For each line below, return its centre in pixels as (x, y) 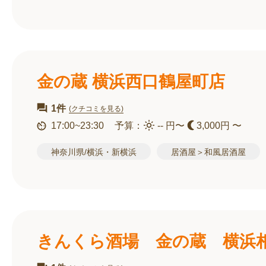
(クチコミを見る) (96, 108)
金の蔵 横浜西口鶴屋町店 (131, 82)
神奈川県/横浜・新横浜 (94, 152)
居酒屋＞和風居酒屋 (208, 152)
